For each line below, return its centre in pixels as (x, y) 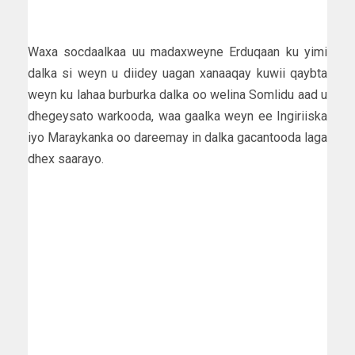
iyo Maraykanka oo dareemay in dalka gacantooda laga (177, 137)
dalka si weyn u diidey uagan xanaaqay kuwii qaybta (177, 73)
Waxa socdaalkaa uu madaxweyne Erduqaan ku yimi (177, 52)
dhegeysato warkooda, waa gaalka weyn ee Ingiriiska (177, 116)
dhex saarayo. (66, 158)
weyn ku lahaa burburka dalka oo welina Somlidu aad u (177, 94)
